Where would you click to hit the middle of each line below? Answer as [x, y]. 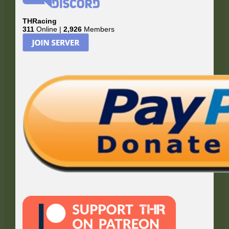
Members [98, 29]
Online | [49, 29]
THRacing [40, 21]
